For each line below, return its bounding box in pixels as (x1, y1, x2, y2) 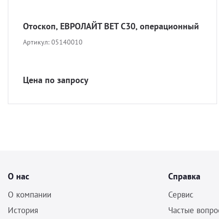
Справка (168, 171, 200, 182)
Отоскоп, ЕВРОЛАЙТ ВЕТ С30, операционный (23, 21, 199, 32)
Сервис (168, 189, 194, 200)
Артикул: (23, 38, 51, 46)
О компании (8, 189, 51, 200)
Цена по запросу (23, 74, 88, 86)
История (8, 205, 38, 216)
